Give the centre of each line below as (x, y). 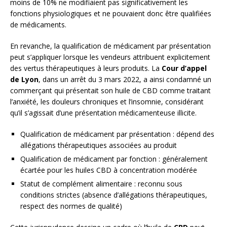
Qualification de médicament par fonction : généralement (114, 159)
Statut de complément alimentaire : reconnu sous (101, 184)
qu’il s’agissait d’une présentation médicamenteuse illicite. (103, 113)
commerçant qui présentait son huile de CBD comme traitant (110, 91)
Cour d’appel (184, 68)
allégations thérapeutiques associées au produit (99, 145)
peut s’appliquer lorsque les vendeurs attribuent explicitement (110, 57)
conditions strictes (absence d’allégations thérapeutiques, (114, 195)
